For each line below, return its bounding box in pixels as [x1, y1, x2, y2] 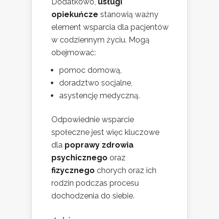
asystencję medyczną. [59, 90, 140, 100]
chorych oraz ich [95, 165, 156, 175]
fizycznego [51, 165, 95, 175]
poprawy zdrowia [65, 140, 133, 150]
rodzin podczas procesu [51, 178, 139, 188]
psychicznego [51, 153, 108, 162]
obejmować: [51, 47, 96, 57]
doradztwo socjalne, [59, 78, 132, 88]
